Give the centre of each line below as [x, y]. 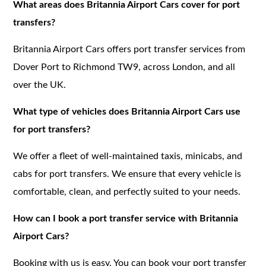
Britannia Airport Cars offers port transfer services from [129, 49]
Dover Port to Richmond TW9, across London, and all [124, 67]
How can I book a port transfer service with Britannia [126, 218]
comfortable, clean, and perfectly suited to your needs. [127, 191]
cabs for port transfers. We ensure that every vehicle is [127, 174]
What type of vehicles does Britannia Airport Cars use [127, 111]
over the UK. [40, 85]
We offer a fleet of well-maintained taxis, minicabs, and [128, 156]
